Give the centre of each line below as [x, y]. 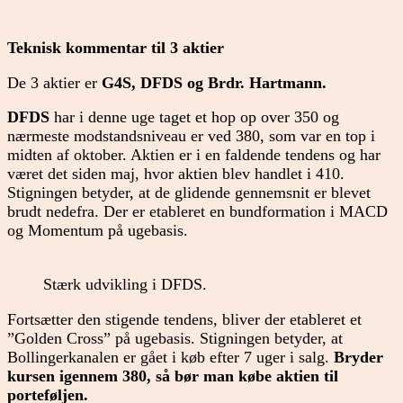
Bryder [358, 357]
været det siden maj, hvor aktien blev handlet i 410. [176, 174]
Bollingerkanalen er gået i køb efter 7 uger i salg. [170, 357]
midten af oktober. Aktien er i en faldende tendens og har [194, 155]
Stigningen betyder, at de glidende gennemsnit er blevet [189, 193]
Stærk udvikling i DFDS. [125, 285]
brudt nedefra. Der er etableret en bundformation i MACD [197, 212]
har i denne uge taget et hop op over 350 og [194, 117]
